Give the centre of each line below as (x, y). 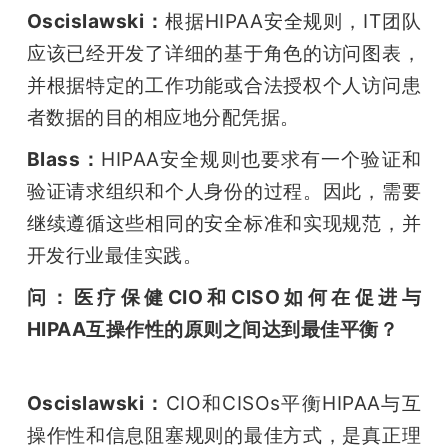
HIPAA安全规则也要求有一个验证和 (261, 159)
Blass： (64, 159)
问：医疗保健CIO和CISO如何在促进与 (224, 297)
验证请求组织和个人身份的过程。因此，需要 (224, 191)
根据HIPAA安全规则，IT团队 (293, 21)
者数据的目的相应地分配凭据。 (163, 117)
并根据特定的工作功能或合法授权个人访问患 (224, 85)
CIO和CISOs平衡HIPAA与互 (293, 403)
